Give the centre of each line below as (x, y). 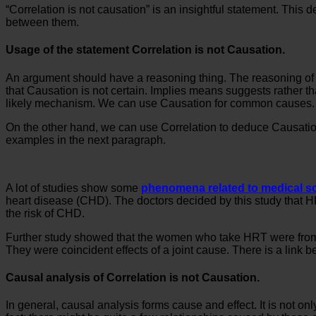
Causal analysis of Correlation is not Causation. (133, 277)
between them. (42, 23)
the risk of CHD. (45, 213)
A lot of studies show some (73, 188)
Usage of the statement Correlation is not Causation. (147, 50)
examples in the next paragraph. (86, 140)
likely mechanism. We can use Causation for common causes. (160, 103)
